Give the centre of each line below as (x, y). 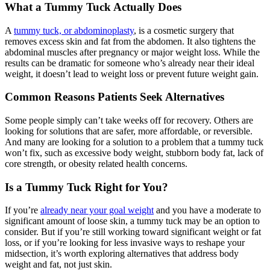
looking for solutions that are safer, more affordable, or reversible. (129, 131)
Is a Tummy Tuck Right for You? (86, 187)
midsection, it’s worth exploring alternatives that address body (122, 254)
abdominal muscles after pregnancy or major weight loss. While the (132, 52)
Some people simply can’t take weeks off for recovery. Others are (129, 121)
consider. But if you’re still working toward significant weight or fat (133, 232)
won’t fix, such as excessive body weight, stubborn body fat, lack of (134, 153)
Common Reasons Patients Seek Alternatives (115, 97)
